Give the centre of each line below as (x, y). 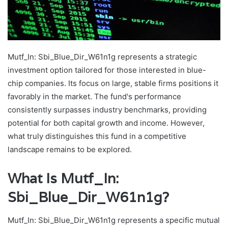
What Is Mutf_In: (63, 179)
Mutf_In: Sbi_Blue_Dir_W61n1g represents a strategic (102, 57)
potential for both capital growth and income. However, (106, 123)
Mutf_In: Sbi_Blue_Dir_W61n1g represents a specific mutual (114, 220)
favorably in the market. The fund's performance (94, 97)
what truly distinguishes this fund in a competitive (97, 136)
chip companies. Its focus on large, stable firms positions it (113, 83)
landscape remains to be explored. (70, 150)
